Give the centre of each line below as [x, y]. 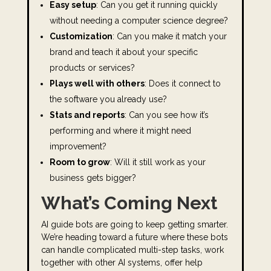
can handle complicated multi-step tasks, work [132, 250]
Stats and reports [87, 115]
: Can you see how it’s [166, 115]
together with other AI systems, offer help [122, 263]
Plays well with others [97, 83]
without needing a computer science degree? [139, 21]
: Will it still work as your [158, 162]
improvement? [78, 146]
